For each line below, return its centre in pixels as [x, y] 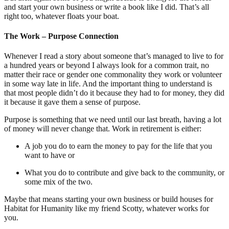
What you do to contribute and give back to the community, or [124, 173]
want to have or [50, 155]
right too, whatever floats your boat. [62, 16]
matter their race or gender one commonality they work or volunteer [113, 75]
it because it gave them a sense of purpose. [72, 102]
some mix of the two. [59, 182]
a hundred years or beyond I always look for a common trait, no [107, 65]
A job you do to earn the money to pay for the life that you [118, 146]
